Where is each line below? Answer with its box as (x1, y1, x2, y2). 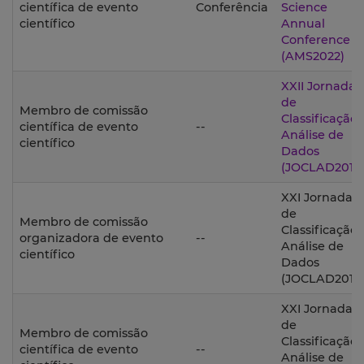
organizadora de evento (19, 231, 163, 246)
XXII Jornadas (281, 79, 362, 94)
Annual (281, 16, 325, 32)
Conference (281, 32, 350, 48)
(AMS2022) (281, 49, 344, 64)
